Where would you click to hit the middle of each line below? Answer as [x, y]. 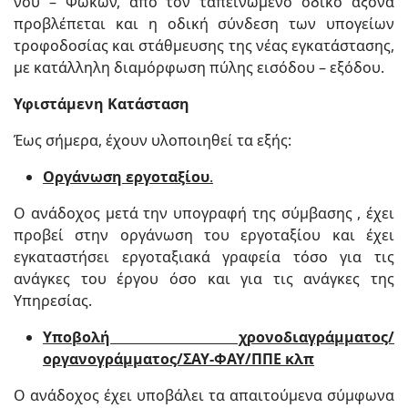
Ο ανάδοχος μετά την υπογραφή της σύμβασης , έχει [204, 213]
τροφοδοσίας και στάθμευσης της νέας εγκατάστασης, [204, 46]
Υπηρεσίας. [53, 301]
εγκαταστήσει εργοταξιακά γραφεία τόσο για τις [204, 257]
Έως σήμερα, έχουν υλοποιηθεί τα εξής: [153, 140]
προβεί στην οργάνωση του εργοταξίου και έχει [204, 235]
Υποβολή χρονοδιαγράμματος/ [219, 337]
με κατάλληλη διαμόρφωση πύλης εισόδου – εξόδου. [199, 67]
